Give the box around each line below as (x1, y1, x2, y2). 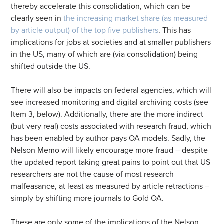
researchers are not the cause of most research (11, 169, 174, 179)
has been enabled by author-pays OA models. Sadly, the (11, 133, 206, 143)
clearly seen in (11, 13, 64, 23)
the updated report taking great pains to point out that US (11, 157, 211, 167)
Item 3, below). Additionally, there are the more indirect (11, 109, 204, 119)
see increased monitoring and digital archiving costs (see (11, 97, 209, 107)
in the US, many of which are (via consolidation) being (11, 49, 198, 59)
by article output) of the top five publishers (11, 25, 159, 35)
